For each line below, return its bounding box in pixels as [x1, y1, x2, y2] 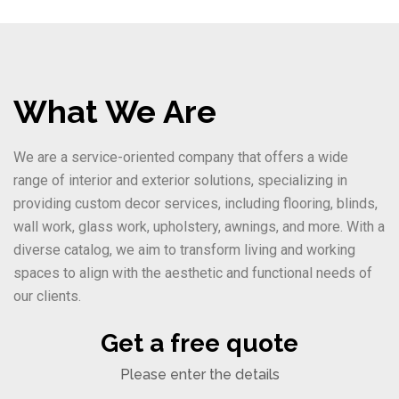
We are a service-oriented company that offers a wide [13, 149, 348, 167]
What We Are [13, 93, 216, 131]
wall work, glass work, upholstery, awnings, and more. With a [13, 218, 385, 236]
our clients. [13, 288, 81, 305]
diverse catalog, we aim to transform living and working [13, 241, 355, 259]
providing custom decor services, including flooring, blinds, [13, 195, 378, 213]
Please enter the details [119, 366, 280, 384]
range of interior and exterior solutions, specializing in [13, 172, 347, 190]
